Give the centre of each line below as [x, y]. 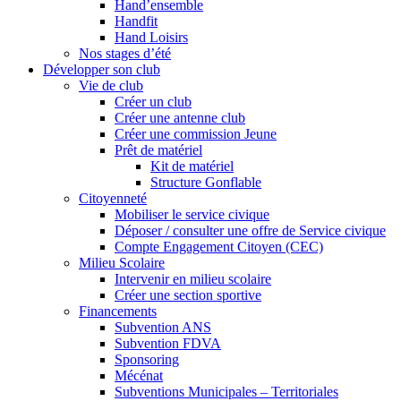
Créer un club [153, 101]
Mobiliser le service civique [192, 214]
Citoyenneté [113, 198]
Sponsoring [147, 359]
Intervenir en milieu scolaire [193, 278]
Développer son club [102, 69]
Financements [118, 311]
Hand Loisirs [151, 37]
